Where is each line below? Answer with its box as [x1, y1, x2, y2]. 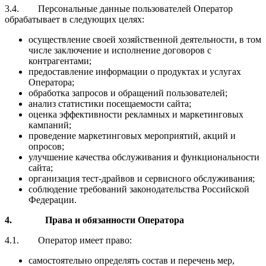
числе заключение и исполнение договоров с [28, 45, 211, 55]
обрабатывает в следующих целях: [5, 14, 144, 24]
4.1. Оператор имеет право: [5, 235, 132, 245]
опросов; [28, 141, 64, 151]
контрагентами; [28, 55, 91, 66]
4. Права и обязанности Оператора [5, 214, 184, 225]
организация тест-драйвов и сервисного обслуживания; [28, 173, 255, 183]
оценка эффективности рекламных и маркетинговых [28, 109, 243, 119]
